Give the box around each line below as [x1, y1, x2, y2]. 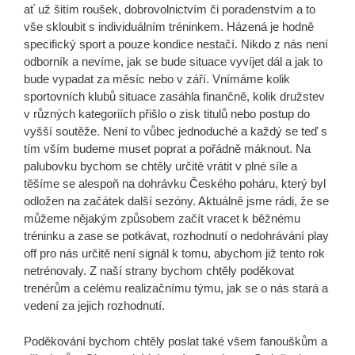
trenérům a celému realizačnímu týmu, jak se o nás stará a [24, 281, 328, 296]
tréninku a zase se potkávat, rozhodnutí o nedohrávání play [24, 229, 329, 243]
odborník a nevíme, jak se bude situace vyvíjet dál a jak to [24, 55, 323, 69]
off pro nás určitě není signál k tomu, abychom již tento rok [24, 246, 325, 261]
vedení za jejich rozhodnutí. [24, 299, 168, 313]
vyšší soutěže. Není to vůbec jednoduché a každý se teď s [24, 124, 327, 139]
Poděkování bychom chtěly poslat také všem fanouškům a [24, 334, 327, 348]
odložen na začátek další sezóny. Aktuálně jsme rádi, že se [24, 194, 329, 208]
